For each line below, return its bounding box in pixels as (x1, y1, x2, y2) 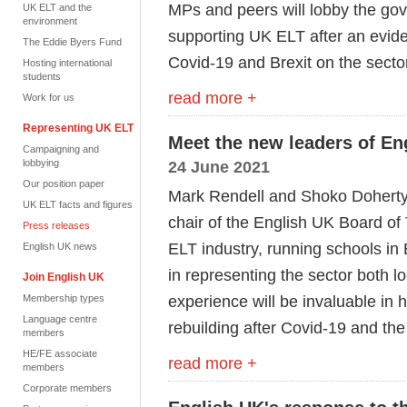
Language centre (23, 313, 97, 324)
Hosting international (23, 57, 112, 68)
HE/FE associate (23, 348, 97, 359)
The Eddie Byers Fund (23, 36, 122, 47)
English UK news (23, 241, 97, 252)
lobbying (23, 157, 59, 168)
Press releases (23, 220, 90, 231)
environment (23, 15, 77, 26)
